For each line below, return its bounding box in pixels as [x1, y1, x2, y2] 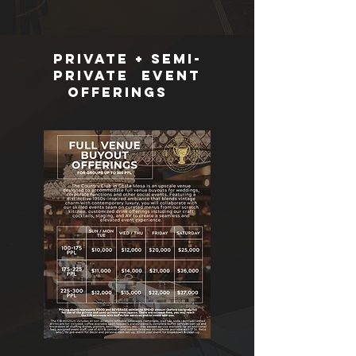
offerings [68, 83, 187, 101]
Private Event [53, 67, 201, 84]
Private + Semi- [52, 50, 202, 68]
